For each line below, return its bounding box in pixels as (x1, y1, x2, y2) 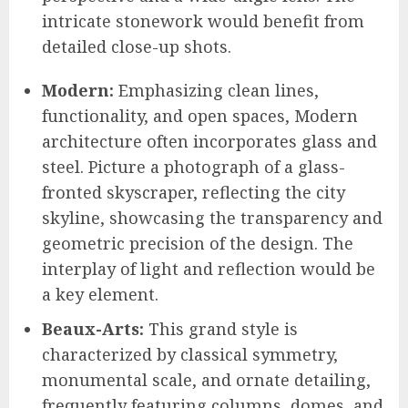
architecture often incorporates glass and (42, 129, 377, 152)
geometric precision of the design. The (42, 231, 353, 254)
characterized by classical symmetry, (42, 342, 338, 365)
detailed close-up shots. (42, 35, 231, 57)
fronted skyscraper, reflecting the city (42, 180, 345, 203)
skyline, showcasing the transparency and (42, 206, 382, 229)
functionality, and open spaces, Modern (42, 104, 358, 127)
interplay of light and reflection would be (42, 257, 375, 280)
